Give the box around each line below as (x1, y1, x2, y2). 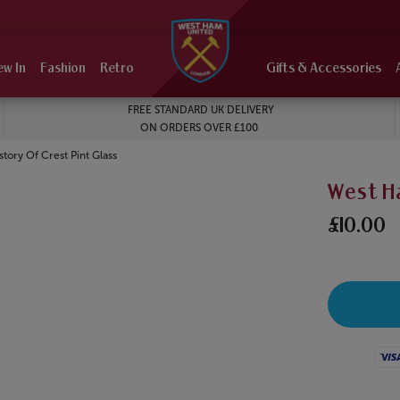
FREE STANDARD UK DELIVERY (124, 104, 274, 117)
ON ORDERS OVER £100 (140, 121, 259, 135)
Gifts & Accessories (266, 62, 381, 76)
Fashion (40, 62, 86, 76)
